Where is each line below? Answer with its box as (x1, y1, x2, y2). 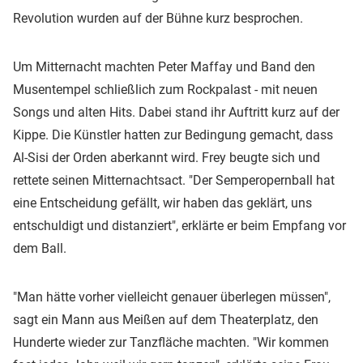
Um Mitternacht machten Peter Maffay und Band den (13, 58, 315, 75)
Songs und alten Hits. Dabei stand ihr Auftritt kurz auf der (13, 104, 340, 120)
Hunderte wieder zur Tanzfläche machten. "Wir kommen (13, 334, 329, 350)
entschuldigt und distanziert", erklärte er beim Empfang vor (13, 217, 346, 233)
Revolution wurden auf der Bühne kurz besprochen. (13, 10, 303, 26)
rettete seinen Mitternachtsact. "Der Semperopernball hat (13, 172, 335, 188)
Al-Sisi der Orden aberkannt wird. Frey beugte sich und (13, 149, 320, 165)
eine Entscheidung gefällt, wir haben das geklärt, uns (13, 194, 312, 211)
